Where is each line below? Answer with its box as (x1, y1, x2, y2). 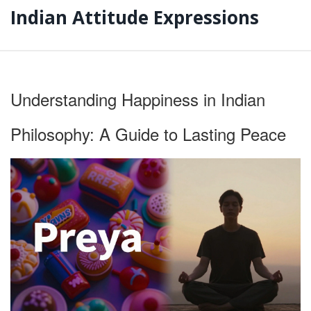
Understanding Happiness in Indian (10, 86, 265, 111)
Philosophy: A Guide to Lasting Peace (10, 121, 286, 146)
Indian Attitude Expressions (10, 5, 259, 30)
